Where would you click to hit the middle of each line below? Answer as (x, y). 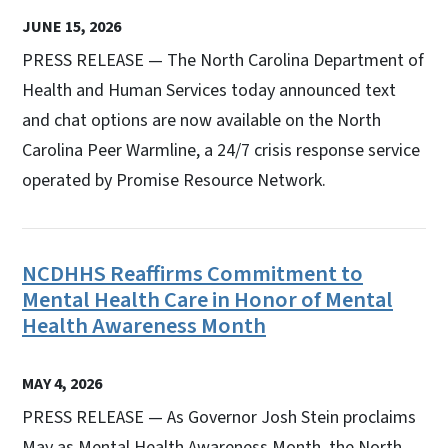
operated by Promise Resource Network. (174, 180)
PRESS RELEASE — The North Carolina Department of (223, 60)
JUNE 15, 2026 (71, 26)
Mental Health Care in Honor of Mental (207, 299)
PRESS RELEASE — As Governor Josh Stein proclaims (219, 417)
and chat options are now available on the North (201, 120)
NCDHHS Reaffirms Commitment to (192, 273)
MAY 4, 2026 (62, 383)
